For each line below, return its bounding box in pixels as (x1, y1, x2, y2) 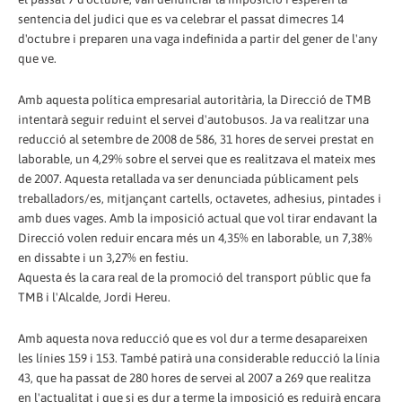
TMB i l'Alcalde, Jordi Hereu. (18, 289, 170, 304)
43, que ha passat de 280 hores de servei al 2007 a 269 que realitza (18, 370, 371, 385)
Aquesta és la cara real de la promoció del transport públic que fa (18, 269, 371, 284)
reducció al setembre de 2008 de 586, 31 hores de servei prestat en (18, 131, 374, 146)
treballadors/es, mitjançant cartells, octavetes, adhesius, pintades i (18, 190, 381, 205)
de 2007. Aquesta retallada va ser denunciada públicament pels (18, 170, 359, 186)
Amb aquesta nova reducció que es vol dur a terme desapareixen (18, 330, 368, 345)
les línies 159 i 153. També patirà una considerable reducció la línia (18, 350, 380, 365)
